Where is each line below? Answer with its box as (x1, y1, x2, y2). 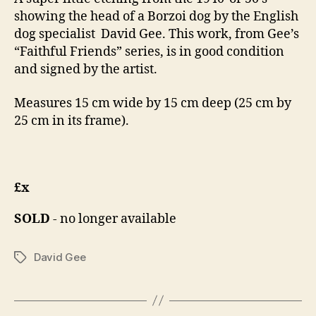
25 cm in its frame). (14, 112, 129, 129)
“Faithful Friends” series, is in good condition (14, 44, 284, 61)
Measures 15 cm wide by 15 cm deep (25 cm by (14, 95, 291, 111)
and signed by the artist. (14, 61, 157, 78)
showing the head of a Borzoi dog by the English (14, 8, 298, 25)
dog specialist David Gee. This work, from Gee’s (14, 26, 299, 43)
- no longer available (50, 210, 176, 227)
